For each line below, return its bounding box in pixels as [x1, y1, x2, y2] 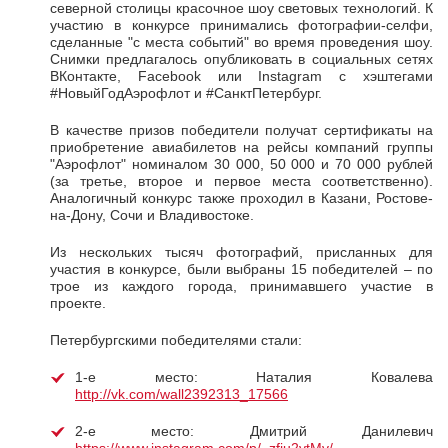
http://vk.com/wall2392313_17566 [75, 385, 288, 402]
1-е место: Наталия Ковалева [75, 368, 433, 385]
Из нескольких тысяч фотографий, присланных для [50, 243, 433, 260]
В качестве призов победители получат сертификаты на [50, 121, 433, 138]
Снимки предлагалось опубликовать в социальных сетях [50, 50, 433, 67]
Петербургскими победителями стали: [50, 331, 302, 348]
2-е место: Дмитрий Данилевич [75, 422, 433, 439]
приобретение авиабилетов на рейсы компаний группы [50, 138, 433, 155]
